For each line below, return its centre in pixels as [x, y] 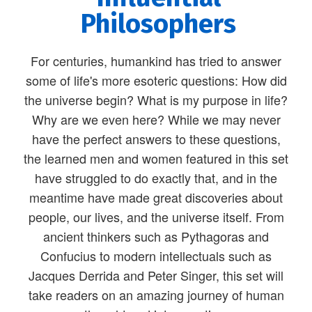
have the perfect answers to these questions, [156, 138]
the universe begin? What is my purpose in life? [156, 99]
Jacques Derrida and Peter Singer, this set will [156, 275]
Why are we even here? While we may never [156, 119]
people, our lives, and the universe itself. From [156, 216]
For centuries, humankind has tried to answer [156, 60]
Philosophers [159, 23]
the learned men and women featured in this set [156, 158]
